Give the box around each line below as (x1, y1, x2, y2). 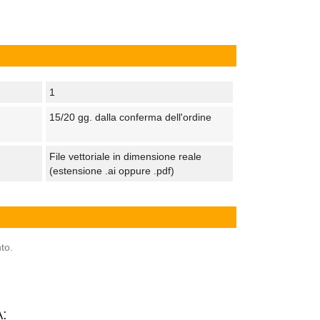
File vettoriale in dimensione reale (49, 151, 201, 162)
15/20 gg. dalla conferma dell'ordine (49, 111, 211, 123)
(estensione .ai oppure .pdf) (49, 165, 174, 176)
